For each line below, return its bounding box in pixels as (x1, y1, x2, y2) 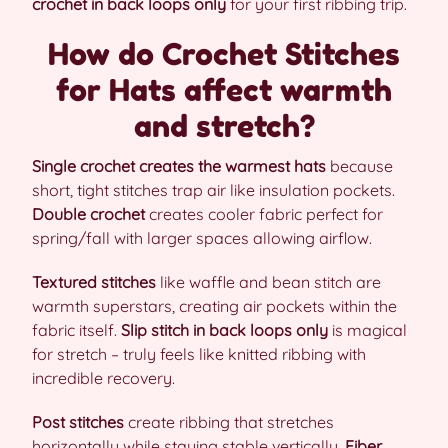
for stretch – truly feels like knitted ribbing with (32, 344, 366, 364)
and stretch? (133, 108, 315, 144)
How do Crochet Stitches (48, 36, 400, 72)
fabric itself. (32, 320, 121, 340)
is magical (328, 320, 407, 340)
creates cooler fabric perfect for (145, 204, 383, 224)
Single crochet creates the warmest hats (32, 156, 326, 176)
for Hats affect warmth (56, 72, 392, 108)
